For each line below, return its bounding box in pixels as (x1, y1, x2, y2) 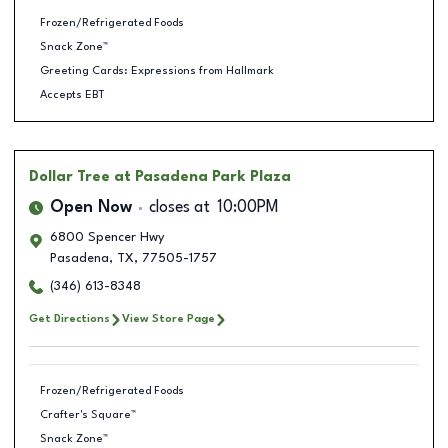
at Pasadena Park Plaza (114, 170, 291, 184)
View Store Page (122, 313, 215, 325)
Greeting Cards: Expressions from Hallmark (39, 64, 274, 77)
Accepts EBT (39, 88, 105, 101)
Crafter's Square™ (39, 408, 136, 421)
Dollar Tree (29, 170, 110, 184)
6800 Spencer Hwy (50, 231, 164, 244)
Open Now (50, 200, 132, 216)
